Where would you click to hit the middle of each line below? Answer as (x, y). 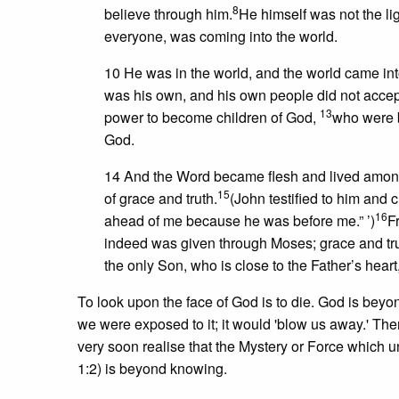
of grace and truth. (161, 199)
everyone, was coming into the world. (221, 37)
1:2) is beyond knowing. (152, 369)
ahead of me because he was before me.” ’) (240, 221)
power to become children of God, (212, 118)
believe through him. (168, 14)
